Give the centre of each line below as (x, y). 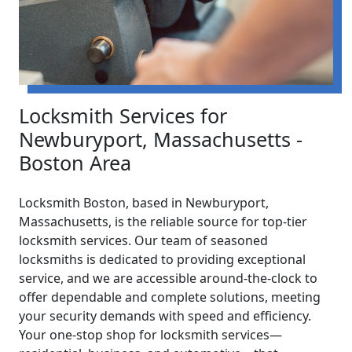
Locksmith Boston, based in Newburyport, (144, 202)
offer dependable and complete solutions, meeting (170, 297)
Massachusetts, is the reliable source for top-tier (163, 221)
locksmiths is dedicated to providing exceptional (162, 259)
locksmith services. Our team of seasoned (143, 240)
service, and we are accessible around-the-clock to (168, 278)
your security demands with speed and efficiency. (165, 315)
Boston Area (75, 162)
